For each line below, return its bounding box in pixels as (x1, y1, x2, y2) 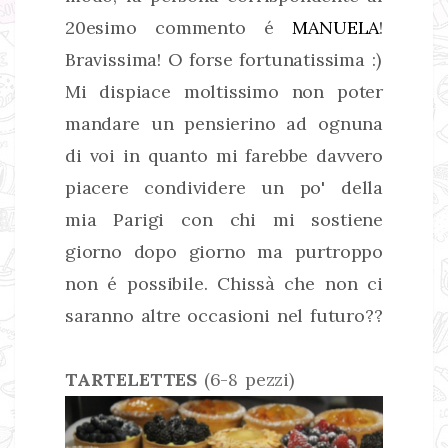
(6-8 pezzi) (197, 367, 294, 391)
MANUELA (292, 15, 380, 39)
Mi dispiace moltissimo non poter (65, 79, 383, 103)
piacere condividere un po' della (65, 175, 383, 199)
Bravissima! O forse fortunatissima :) (65, 47, 381, 71)
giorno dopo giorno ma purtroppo (65, 239, 383, 263)
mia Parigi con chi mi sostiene (65, 207, 383, 231)
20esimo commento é (65, 15, 293, 39)
